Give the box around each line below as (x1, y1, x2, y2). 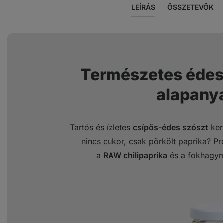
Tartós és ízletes (70, 122, 133, 133)
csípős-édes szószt (133, 122, 208, 133)
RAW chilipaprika (103, 150, 167, 161)
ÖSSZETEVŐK (167, 3, 214, 12)
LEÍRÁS (131, 3, 155, 12)
